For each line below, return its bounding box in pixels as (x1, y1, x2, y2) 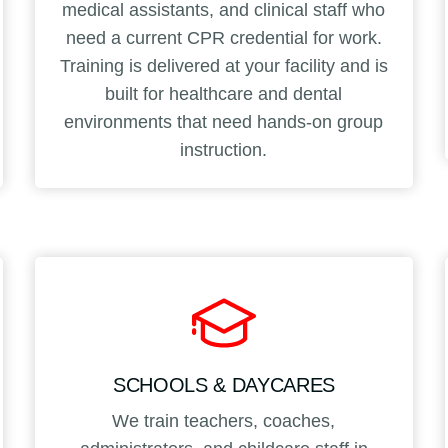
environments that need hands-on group (64, 111, 384, 132)
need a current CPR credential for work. (65, 27, 382, 48)
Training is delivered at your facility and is (59, 55, 388, 76)
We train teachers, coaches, (112, 410, 336, 431)
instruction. (180, 139, 268, 160)
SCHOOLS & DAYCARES (112, 373, 336, 396)
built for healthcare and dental (105, 83, 343, 104)
